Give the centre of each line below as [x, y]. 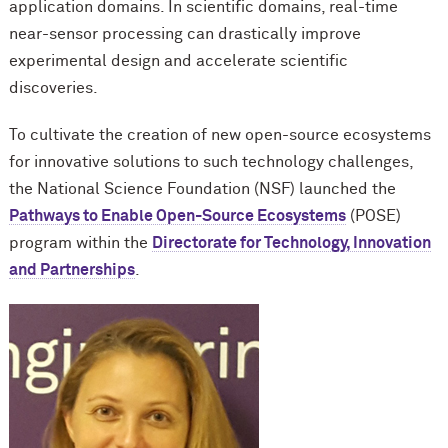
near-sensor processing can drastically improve [184, 34]
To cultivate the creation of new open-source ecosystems [219, 135]
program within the [80, 243]
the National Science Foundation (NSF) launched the [202, 189]
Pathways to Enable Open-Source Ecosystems [177, 216]
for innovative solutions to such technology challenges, [210, 162]
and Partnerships [71, 270]
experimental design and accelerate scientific [178, 61]
